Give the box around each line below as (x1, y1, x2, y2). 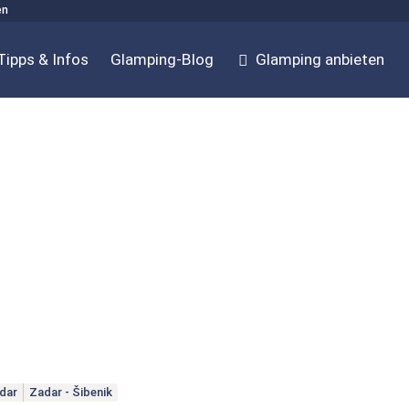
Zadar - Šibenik (28, 385, 112, 400)
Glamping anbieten (256, 50, 385, 68)
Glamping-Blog (110, 50, 214, 68)
